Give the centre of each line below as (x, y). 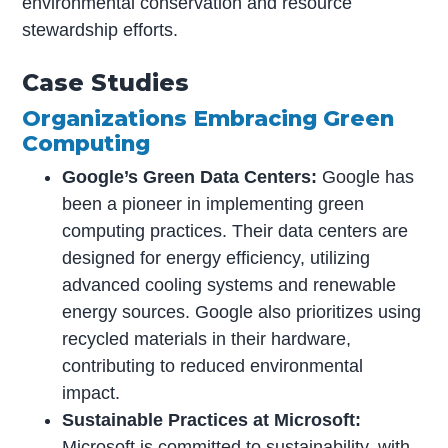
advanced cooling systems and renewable (229, 285)
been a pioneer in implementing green (213, 204)
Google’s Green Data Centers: (192, 177)
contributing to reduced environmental (213, 366)
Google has (368, 177)
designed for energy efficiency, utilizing (216, 258)
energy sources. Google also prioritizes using (242, 312)
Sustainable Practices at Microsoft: (212, 420)
